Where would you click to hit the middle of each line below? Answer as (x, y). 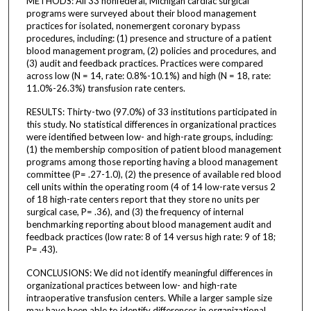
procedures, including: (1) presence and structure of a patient (149, 38)
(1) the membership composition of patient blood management (153, 149)
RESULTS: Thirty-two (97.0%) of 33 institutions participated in (151, 111)
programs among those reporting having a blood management (152, 161)
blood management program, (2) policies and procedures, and (151, 50)
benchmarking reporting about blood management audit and (149, 224)
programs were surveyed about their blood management (141, 13)
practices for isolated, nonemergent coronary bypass (133, 25)
